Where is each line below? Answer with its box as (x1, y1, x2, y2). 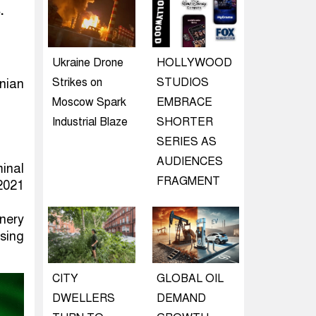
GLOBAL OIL (156, 272, 224, 286)
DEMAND (156, 291, 206, 305)
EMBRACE (156, 95, 212, 109)
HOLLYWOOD (156, 56, 232, 70)
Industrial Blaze (52, 115, 128, 129)
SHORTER (156, 115, 213, 129)
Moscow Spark (52, 95, 126, 109)
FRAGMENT (156, 174, 220, 188)
